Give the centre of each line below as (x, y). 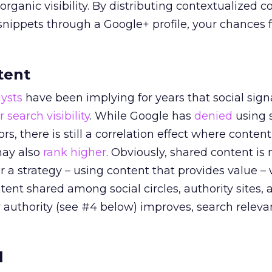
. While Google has (142, 116)
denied (213, 116)
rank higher (75, 152)
